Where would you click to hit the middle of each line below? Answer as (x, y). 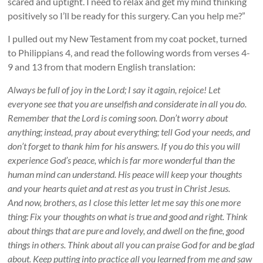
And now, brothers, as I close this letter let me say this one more (124, 202)
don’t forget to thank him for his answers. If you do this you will (124, 146)
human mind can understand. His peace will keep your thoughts (125, 174)
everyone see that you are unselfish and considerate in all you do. (127, 103)
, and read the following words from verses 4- (161, 52)
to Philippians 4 (39, 52)
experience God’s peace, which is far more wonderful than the (122, 160)
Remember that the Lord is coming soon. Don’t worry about (118, 117)
